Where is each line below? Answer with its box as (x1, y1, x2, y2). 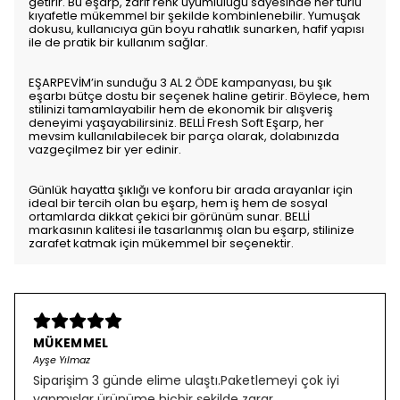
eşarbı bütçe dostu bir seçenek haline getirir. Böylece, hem (29, 87, 370, 104)
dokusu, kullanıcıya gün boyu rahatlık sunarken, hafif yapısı (29, 21, 364, 37)
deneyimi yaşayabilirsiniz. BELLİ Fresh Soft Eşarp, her (29, 114, 324, 131)
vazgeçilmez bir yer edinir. (29, 141, 181, 158)
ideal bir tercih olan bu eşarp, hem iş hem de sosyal (29, 195, 328, 212)
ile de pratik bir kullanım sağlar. (29, 34, 208, 51)
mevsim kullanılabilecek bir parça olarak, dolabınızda (29, 128, 339, 145)
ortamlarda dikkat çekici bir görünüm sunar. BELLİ (29, 208, 310, 225)
